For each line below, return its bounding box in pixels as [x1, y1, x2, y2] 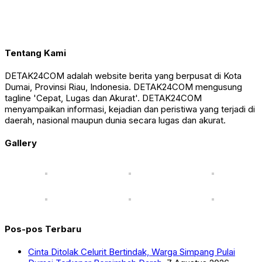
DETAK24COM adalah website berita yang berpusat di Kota [5, 70, 242, 82]
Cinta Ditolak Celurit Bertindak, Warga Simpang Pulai [28, 246, 235, 257]
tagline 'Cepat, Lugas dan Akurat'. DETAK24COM [5, 92, 202, 104]
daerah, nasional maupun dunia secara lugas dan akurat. [5, 115, 226, 126]
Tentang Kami [5, 47, 66, 59]
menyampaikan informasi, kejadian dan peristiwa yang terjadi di [5, 104, 255, 115]
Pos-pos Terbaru [5, 223, 81, 235]
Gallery [5, 137, 37, 149]
